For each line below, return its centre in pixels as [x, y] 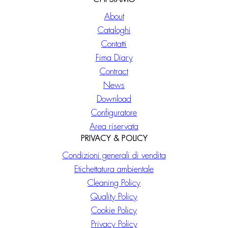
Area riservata [114, 127]
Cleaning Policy [114, 183]
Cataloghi [114, 31]
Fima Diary [114, 58]
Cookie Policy [114, 211]
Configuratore [114, 113]
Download [114, 99]
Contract [114, 72]
